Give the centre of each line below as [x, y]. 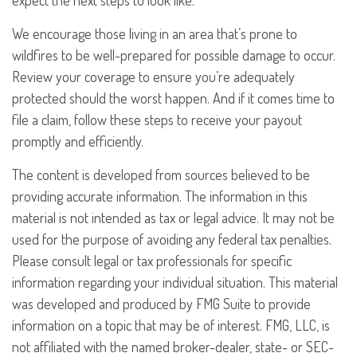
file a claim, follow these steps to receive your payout [157, 120]
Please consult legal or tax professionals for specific [152, 261]
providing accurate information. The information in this [160, 196]
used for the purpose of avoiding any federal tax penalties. [172, 239]
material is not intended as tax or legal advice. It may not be [173, 218]
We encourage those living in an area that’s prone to [155, 34]
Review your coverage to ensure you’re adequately [153, 77]
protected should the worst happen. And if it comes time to [173, 98]
